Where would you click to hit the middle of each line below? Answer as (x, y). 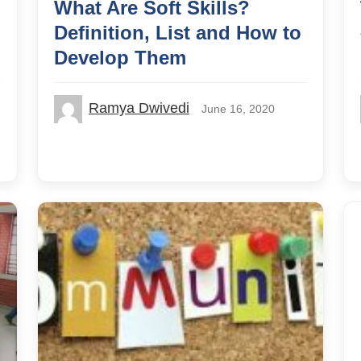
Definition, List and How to (178, 32)
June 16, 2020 (238, 108)
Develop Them (120, 57)
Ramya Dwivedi (139, 108)
